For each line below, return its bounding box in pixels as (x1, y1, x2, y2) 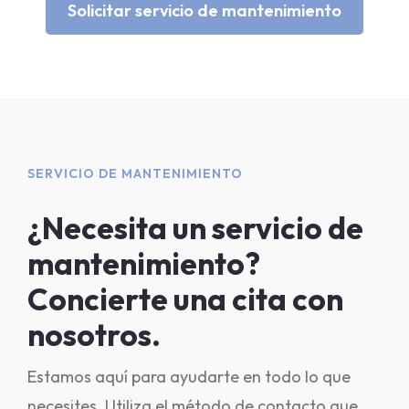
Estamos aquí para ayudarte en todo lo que (27, 366, 351, 387)
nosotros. (27, 316, 161, 354)
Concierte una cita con (27, 280, 343, 319)
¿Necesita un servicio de (27, 209, 363, 247)
